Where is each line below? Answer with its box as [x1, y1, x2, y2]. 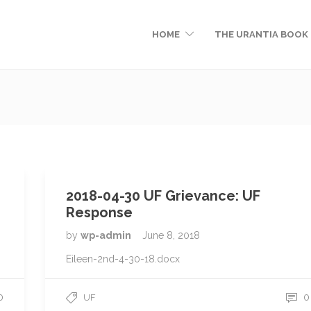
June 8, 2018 [142, 230, 200, 241]
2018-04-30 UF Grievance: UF [66, 187, 260, 204]
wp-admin [81, 230, 133, 241]
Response [66, 204, 133, 221]
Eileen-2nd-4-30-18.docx [66, 253, 180, 264]
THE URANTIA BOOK [215, 29, 309, 40]
